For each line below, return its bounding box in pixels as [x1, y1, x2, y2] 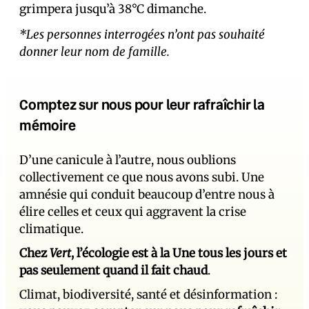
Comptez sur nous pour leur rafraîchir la [19, 94, 265, 113]
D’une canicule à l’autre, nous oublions [19, 152, 236, 168]
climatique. [19, 221, 83, 237]
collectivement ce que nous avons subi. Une [19, 169, 264, 185]
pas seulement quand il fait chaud [19, 262, 208, 278]
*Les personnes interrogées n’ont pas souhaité [19, 26, 265, 42]
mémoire [19, 115, 76, 134]
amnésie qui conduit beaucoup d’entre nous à [19, 186, 275, 202]
